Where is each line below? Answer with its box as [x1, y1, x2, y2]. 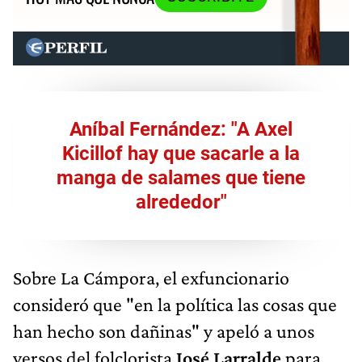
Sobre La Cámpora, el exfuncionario [13, 266, 289, 288]
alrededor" [135, 190, 227, 213]
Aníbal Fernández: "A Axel [69, 117, 293, 141]
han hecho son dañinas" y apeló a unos [13, 319, 314, 342]
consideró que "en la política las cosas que [13, 293, 337, 315]
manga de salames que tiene [57, 166, 305, 189]
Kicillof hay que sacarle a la [62, 141, 300, 165]
